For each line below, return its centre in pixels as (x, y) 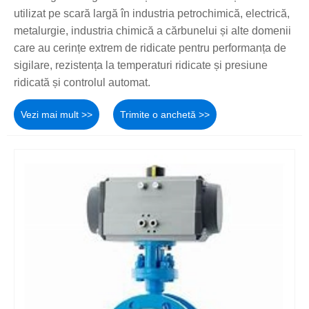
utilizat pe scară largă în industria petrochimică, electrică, (152, 13)
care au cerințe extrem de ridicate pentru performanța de (150, 48)
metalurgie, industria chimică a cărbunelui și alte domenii (152, 30)
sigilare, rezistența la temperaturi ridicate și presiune (141, 65)
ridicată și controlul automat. (82, 82)
